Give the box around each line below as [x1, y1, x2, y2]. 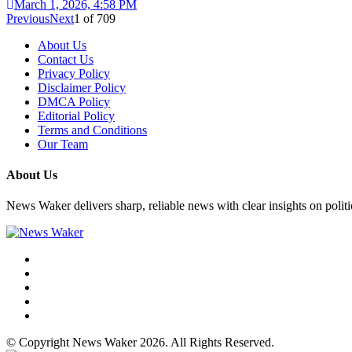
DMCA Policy [38, 94, 110, 108]
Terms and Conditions [38, 123, 147, 137]
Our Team [38, 137, 88, 151]
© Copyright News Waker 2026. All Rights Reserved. [6, 335, 274, 350]
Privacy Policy [38, 66, 110, 80]
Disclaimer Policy [38, 80, 126, 94]
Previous [6, 11, 49, 25]
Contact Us [38, 52, 93, 66]
